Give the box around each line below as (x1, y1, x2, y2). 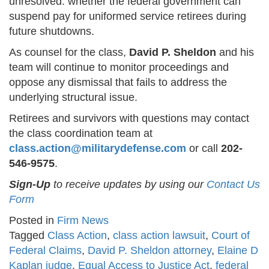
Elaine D (217, 244, 258, 257)
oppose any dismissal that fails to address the (9, 76, 227, 89)
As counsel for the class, (9, 46, 129, 59)
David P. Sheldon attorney (88, 244, 211, 257)
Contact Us (207, 178, 260, 191)
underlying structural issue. (9, 91, 138, 104)
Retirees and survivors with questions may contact (9, 112, 249, 125)
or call (186, 142, 221, 155)
